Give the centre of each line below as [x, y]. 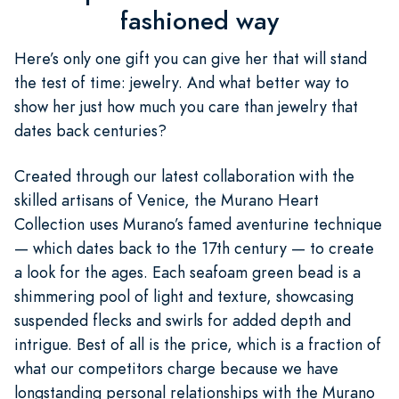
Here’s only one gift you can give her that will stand [191, 58]
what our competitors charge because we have [176, 368]
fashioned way [199, 20]
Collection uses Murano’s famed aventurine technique [198, 224]
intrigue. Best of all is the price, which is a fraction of [198, 344]
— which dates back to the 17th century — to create [194, 248]
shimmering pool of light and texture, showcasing [184, 296]
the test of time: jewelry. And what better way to [182, 82]
